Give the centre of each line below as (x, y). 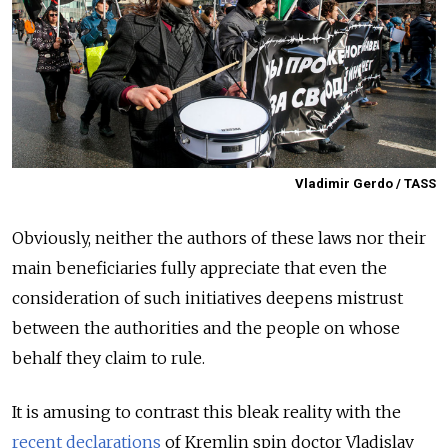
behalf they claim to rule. (108, 358)
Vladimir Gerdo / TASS (365, 184)
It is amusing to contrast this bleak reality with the (206, 412)
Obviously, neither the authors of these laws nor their (219, 238)
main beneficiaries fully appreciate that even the (199, 268)
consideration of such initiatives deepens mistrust (207, 298)
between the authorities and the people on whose (206, 328)
